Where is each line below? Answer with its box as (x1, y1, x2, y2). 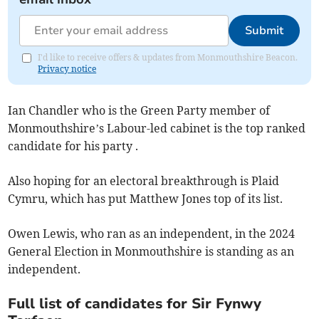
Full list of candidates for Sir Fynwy (8, 294, 262, 314)
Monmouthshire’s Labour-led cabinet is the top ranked (8, 121, 306, 136)
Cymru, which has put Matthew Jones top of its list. (8, 192, 283, 206)
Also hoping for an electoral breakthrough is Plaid (8, 174, 280, 189)
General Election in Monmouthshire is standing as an (8, 244, 295, 259)
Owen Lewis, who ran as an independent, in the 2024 (8, 226, 296, 241)
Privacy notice (38, 63, 97, 75)
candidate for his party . (8, 139, 139, 154)
